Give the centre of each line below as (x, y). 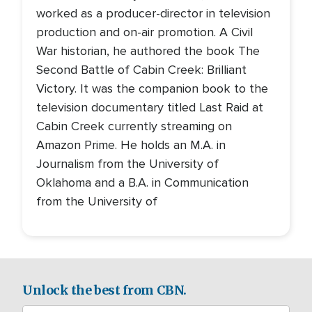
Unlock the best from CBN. (104, 290)
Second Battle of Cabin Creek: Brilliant (141, 69)
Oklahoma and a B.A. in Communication (142, 182)
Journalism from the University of (127, 163)
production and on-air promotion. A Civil (145, 32)
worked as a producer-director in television (153, 13)
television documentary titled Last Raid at (150, 107)
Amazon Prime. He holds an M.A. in (131, 145)
